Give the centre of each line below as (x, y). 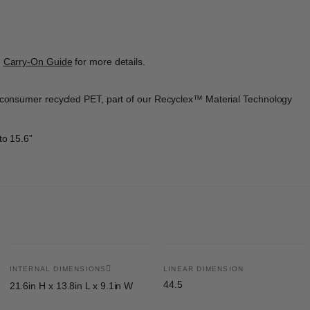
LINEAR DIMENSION (203, 268)
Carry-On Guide (38, 61)
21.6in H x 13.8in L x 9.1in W (71, 285)
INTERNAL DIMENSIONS (58, 268)
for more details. (109, 61)
